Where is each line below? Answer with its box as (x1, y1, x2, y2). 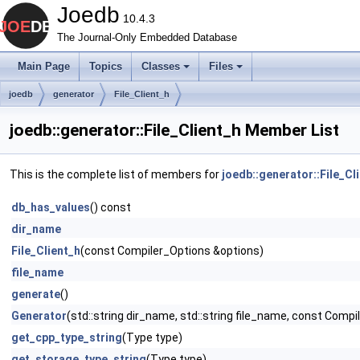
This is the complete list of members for (10, 168, 222, 181)
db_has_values (11, 201, 90, 214)
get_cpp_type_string (11, 331, 122, 344)
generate (11, 288, 60, 301)
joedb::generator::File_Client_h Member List (10, 121, 339, 140)
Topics (89, 60, 122, 72)
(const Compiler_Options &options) (80, 244, 264, 257)
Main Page (18, 60, 70, 72)
